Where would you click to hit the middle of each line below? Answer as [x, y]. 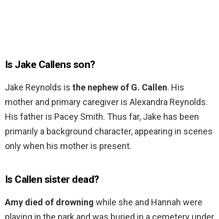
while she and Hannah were [148, 202]
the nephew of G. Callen [120, 88]
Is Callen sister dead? [52, 180]
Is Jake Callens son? [50, 65]
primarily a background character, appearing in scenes [109, 131]
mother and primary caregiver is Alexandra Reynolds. [106, 102]
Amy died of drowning [49, 202]
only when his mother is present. [68, 146]
